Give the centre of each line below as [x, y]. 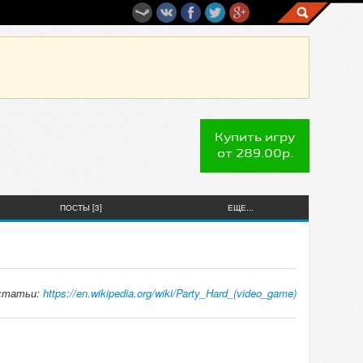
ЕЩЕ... [241, 207]
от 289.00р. [255, 154]
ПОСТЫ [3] [81, 207]
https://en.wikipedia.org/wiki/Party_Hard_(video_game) [170, 293]
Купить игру [255, 137]
